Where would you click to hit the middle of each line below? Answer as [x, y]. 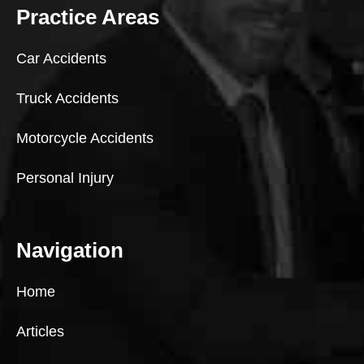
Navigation [70, 250]
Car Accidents [61, 58]
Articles [40, 331]
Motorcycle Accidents [85, 138]
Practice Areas [88, 17]
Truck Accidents [67, 98]
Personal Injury [65, 178]
